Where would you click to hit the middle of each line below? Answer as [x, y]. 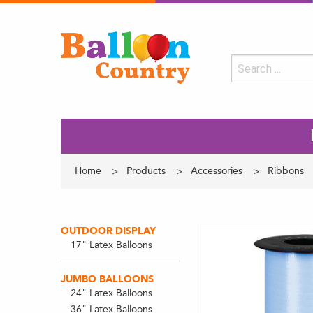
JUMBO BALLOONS [107, 279]
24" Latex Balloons [111, 293]
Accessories [217, 171]
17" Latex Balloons [111, 245]
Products [146, 171]
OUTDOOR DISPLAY [108, 231]
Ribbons [286, 171]
